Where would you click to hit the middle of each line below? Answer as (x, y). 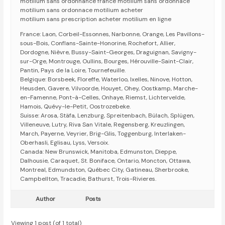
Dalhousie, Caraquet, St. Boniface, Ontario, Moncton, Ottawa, (106, 161)
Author (45, 199)
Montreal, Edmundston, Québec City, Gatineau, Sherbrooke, (105, 170)
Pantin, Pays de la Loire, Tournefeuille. (73, 71)
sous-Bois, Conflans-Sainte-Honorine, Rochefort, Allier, (98, 43)
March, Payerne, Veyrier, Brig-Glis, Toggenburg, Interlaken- (103, 134)
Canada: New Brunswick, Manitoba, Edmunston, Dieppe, (99, 152)
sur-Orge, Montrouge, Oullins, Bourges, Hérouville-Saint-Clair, (107, 62)
